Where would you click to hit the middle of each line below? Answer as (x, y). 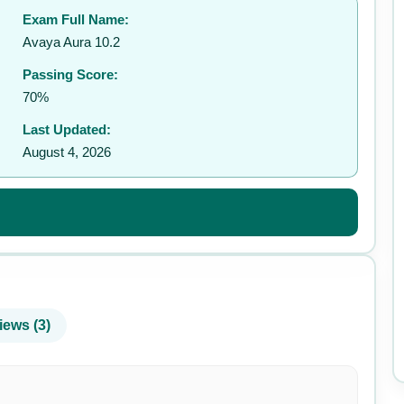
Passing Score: (71, 74)
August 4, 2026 (67, 152)
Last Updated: (67, 129)
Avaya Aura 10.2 (72, 42)
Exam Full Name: (76, 19)
